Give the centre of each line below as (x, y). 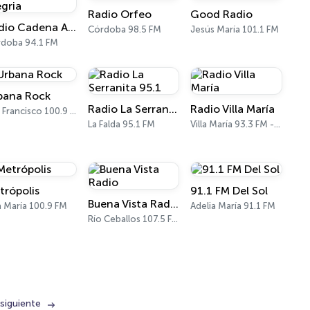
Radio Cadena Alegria (72, 27)
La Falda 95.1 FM (121, 124)
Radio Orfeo (119, 14)
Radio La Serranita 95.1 (173, 109)
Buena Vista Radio (174, 204)
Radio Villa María (233, 109)
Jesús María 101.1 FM (235, 29)
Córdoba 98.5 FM (124, 29)
